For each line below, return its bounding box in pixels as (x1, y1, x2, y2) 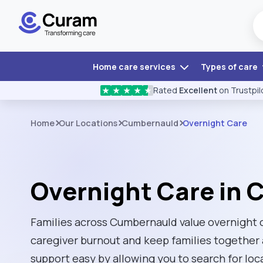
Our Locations (59, 117, 117, 129)
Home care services (92, 61, 177, 72)
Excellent (179, 85, 217, 96)
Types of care (200, 61, 259, 72)
